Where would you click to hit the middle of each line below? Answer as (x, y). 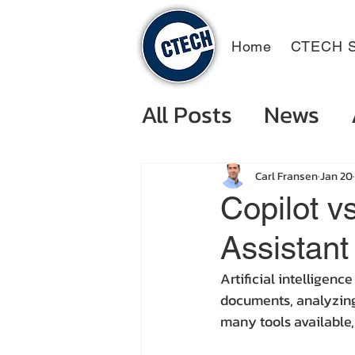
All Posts (187, 115)
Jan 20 (336, 176)
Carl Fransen (286, 176)
